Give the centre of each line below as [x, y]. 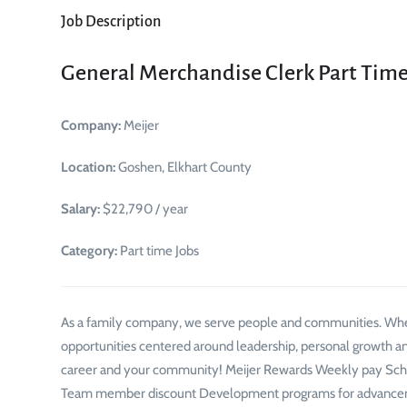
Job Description [111, 22]
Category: [89, 251]
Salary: [80, 209]
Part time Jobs [158, 251]
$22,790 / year [144, 209]
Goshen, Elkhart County [184, 167]
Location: [88, 167]
